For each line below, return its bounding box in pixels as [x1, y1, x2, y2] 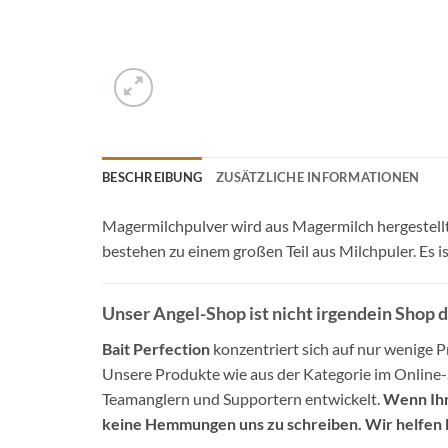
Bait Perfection [102, 339, 210, 359]
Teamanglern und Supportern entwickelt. [102, 389, 383, 409]
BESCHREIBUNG [102, 168, 203, 185]
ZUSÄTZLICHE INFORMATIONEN [216, 168, 420, 185]
